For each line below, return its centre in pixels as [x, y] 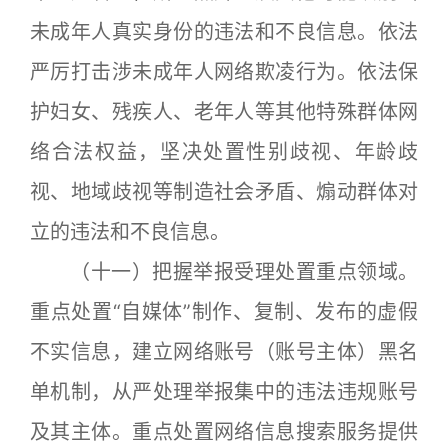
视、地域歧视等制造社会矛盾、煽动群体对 [224, 192]
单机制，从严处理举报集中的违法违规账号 [224, 392]
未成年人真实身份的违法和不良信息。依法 [224, 32]
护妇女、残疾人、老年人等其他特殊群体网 [224, 112]
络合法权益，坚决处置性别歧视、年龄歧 [224, 152]
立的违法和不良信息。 [130, 232]
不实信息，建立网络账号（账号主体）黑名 [224, 352]
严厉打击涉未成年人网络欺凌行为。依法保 [224, 72]
